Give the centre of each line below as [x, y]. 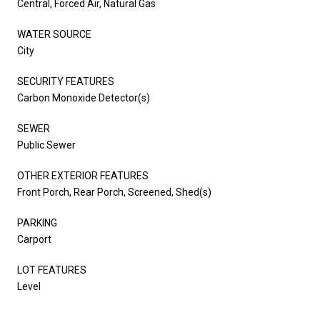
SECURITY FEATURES [66, 81]
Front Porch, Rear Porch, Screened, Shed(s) [114, 192]
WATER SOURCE [54, 34]
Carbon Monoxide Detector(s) [84, 97]
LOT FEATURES [52, 270]
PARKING [37, 222]
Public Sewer [46, 145]
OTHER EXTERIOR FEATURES [83, 175]
